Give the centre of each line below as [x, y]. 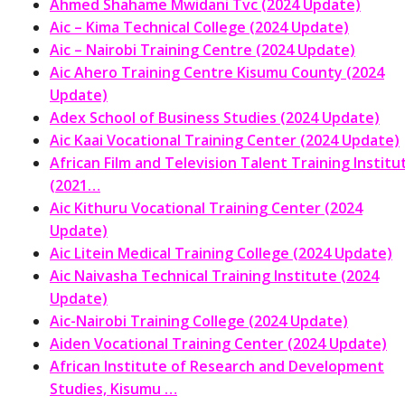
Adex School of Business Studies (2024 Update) [215, 117]
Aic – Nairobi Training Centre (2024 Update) [202, 49]
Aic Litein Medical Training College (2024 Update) [221, 253]
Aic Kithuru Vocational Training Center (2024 [206, 207]
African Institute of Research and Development [217, 366]
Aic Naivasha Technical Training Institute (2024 [214, 275]
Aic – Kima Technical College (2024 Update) [199, 27]
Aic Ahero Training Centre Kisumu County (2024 [217, 72]
